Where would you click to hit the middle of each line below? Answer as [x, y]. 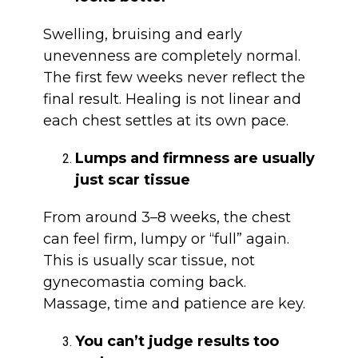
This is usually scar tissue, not [149, 261]
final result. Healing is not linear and [172, 99]
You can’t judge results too [177, 342]
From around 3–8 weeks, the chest [167, 218]
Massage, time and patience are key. [174, 304]
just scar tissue [132, 180]
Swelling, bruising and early [142, 35]
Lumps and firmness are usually [195, 159]
